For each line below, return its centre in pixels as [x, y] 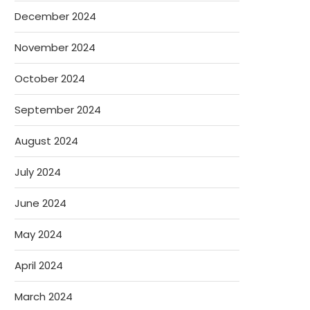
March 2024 [44, 297]
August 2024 [46, 141]
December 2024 [55, 16]
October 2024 [50, 79]
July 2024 [38, 172]
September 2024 [58, 110]
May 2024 [38, 234]
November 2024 [55, 47]
